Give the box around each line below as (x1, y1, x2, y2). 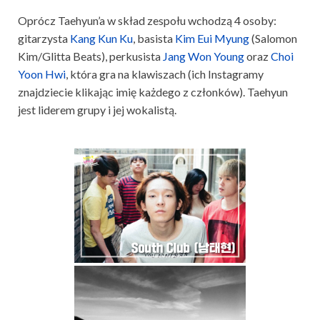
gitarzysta (18, 31, 70, 46)
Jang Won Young (163, 49, 244, 64)
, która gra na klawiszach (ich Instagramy (66, 67, 264, 81)
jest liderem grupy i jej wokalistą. (18, 103, 176, 117)
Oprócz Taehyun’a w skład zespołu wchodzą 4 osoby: (18, 14, 276, 28)
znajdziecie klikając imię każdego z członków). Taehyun (18, 85, 288, 99)
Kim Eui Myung (175, 31, 249, 46)
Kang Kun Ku (70, 31, 133, 46)
